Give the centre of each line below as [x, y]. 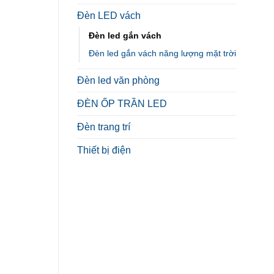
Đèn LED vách [109, 16]
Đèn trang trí [104, 127]
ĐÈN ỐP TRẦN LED [122, 104]
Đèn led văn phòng [118, 80]
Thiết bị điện [104, 150]
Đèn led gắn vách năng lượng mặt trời [162, 53]
